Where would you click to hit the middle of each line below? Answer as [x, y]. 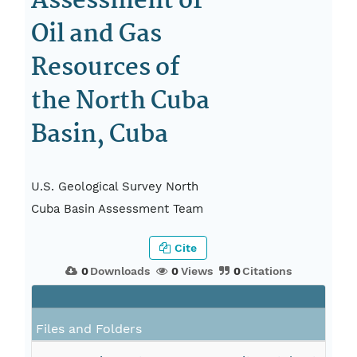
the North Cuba [121, 102]
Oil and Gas [97, 35]
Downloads [120, 271]
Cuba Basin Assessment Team [118, 209]
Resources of [106, 68]
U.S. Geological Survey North [115, 187]
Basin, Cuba [100, 135]
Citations [267, 271]
